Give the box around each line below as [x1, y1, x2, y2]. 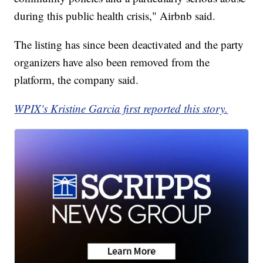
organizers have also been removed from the [14, 55, 210, 70]
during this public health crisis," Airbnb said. [14, 8, 216, 23]
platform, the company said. [14, 72, 139, 87]
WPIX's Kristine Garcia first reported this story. [14, 101, 228, 116]
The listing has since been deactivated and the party [14, 37, 244, 52]
